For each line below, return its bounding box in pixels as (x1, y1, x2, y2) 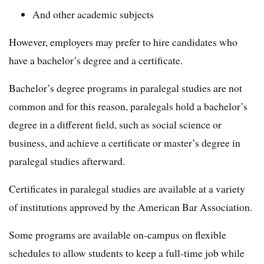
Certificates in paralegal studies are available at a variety (9, 181, 245, 196)
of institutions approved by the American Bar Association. (9, 200, 252, 214)
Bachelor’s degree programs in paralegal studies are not (9, 81, 242, 95)
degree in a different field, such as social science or (9, 117, 222, 131)
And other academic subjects (32, 7, 154, 21)
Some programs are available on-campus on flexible (9, 227, 226, 242)
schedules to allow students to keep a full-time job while (9, 246, 245, 260)
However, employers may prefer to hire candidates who (9, 35, 237, 49)
